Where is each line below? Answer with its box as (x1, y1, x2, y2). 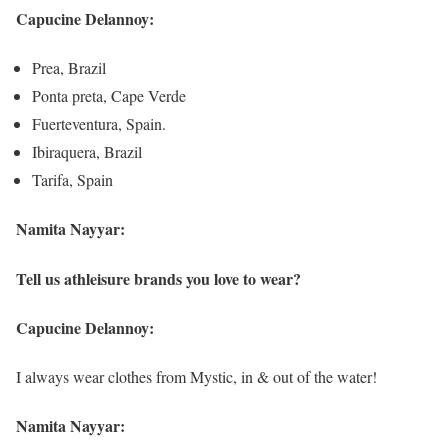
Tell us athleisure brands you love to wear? (16, 266, 301, 290)
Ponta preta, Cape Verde (32, 85, 186, 107)
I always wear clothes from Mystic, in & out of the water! (16, 366, 377, 388)
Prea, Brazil (32, 57, 106, 79)
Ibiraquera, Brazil (32, 141, 142, 163)
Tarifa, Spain (32, 169, 113, 191)
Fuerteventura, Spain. (32, 113, 166, 135)
